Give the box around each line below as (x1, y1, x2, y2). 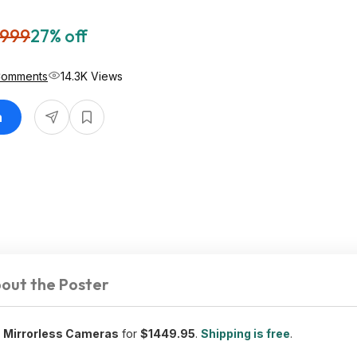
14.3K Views (61, 69, 123, 83)
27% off (30, 25, 88, 47)
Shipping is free (201, 327, 290, 340)
